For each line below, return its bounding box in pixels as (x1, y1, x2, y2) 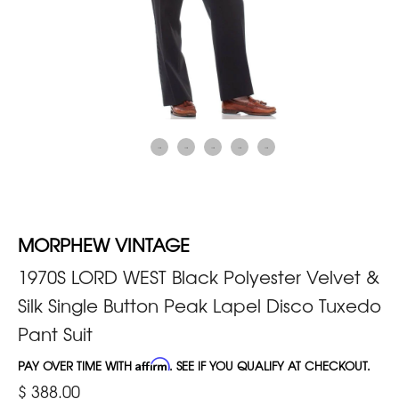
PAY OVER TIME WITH (18, 356, 135, 374)
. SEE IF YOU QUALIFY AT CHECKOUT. (169, 356, 370, 374)
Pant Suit (18, 320, 93, 346)
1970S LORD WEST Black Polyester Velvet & (18, 263, 379, 289)
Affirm (135, 356, 169, 371)
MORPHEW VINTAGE (18, 231, 190, 257)
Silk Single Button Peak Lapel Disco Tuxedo (18, 291, 381, 318)
